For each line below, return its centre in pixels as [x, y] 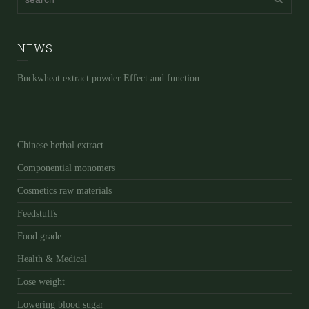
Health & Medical [52, 259]
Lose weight [41, 282]
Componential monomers [66, 168]
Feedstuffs [37, 214]
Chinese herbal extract [60, 146]
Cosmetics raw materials [64, 191]
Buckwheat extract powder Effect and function [108, 79]
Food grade [39, 237]
